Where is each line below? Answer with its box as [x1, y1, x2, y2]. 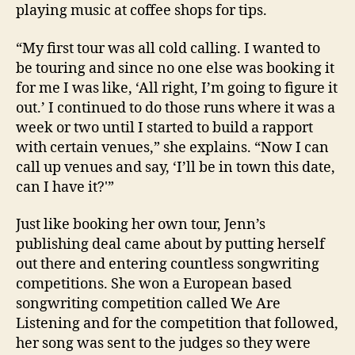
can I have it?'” [16, 177, 114, 197]
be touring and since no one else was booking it [16, 59, 334, 78]
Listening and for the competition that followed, [16, 315, 338, 334]
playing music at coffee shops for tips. [16, 2, 267, 21]
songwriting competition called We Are [16, 295, 281, 314]
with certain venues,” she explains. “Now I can [16, 138, 329, 157]
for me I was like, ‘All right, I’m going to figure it [16, 78, 338, 97]
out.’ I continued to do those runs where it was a [16, 98, 335, 117]
